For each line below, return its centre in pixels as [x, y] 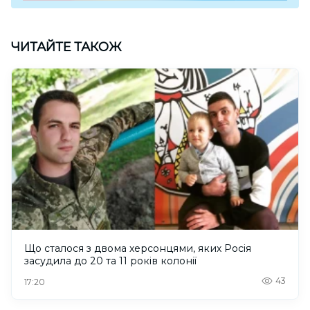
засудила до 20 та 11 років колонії [110, 261]
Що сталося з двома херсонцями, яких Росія [138, 248]
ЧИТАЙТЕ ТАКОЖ [66, 47]
